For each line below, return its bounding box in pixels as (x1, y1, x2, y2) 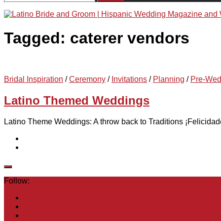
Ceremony (69, 74, 106, 83)
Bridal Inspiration (4, 74, 63, 83)
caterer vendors (70, 29, 189, 47)
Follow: (4, 176, 30, 185)
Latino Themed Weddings (4, 93, 149, 107)
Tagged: (4, 29, 70, 47)
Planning (153, 74, 184, 83)
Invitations (111, 74, 147, 83)
